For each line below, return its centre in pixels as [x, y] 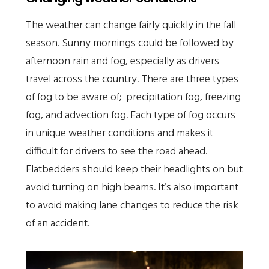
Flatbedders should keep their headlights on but [134, 169]
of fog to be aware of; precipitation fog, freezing [133, 97]
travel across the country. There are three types [132, 79]
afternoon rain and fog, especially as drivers [122, 61]
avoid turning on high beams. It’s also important [132, 187]
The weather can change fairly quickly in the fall [131, 25]
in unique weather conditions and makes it [119, 133]
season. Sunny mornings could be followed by [129, 43]
